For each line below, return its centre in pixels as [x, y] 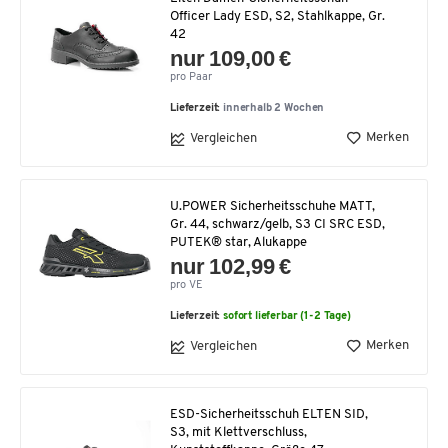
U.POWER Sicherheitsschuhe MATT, [272, 206]
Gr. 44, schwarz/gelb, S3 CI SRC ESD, [277, 224]
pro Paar [191, 77]
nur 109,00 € [231, 58]
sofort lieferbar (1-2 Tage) [287, 316]
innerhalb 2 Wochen [274, 108]
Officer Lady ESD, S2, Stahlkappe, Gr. [277, 16]
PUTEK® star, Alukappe [238, 242]
